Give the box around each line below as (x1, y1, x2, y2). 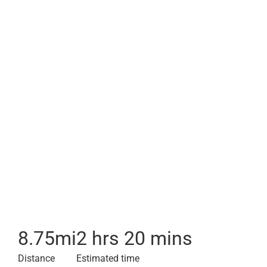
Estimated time (76, 253, 139, 264)
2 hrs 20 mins (76, 227, 193, 250)
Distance (18, 253, 55, 264)
